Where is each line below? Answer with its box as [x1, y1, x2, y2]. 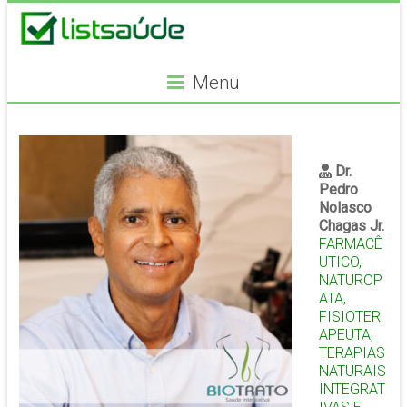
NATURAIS [318, 362, 386, 381]
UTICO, [318, 253, 362, 272]
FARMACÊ [318, 235, 382, 253]
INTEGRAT [318, 381, 385, 399]
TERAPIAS [318, 344, 385, 362]
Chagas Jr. [318, 217, 384, 235]
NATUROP [318, 272, 382, 290]
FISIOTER [318, 308, 381, 326]
